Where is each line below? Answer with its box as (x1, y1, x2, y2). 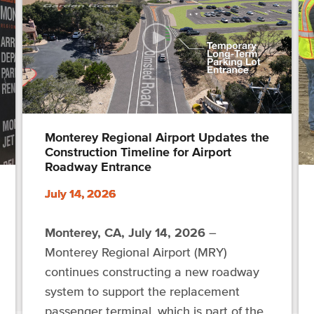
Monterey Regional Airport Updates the (44, 130, 269, 144)
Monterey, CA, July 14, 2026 (44, 225, 205, 240)
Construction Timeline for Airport (44, 144, 231, 159)
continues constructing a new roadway (44, 264, 259, 279)
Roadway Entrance (44, 159, 151, 174)
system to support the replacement (44, 284, 240, 299)
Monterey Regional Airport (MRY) (44, 245, 227, 259)
